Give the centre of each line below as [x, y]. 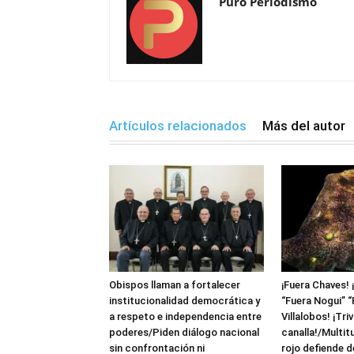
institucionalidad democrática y [185, 300]
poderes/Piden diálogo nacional [184, 332]
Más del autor [304, 126]
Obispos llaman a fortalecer [175, 284]
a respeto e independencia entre [185, 316]
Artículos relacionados [178, 126]
